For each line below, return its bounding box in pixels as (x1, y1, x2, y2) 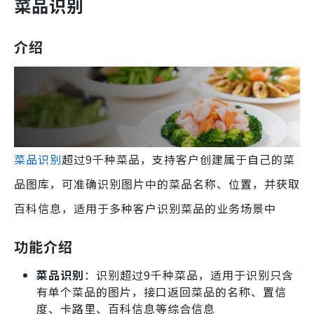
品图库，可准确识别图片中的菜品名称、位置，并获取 (14, 175, 300, 192)
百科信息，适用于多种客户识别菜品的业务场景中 (14, 199, 276, 217)
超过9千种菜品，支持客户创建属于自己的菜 (62, 150, 295, 168)
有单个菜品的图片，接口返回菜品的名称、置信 (36, 282, 287, 300)
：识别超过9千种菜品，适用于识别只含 (84, 266, 294, 283)
